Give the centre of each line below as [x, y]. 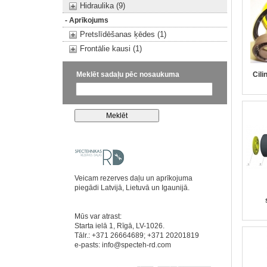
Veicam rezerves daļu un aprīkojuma [133, 178]
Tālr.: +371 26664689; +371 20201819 [136, 235]
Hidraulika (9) [102, 6]
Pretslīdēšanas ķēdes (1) [123, 34]
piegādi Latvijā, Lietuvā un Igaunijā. [132, 188]
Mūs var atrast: [98, 216]
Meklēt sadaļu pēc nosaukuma [128, 74]
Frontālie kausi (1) [111, 49]
